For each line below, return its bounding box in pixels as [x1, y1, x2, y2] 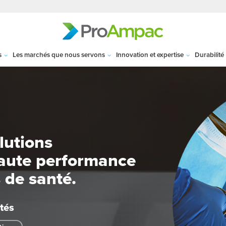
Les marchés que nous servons [12, 49, 105, 60]
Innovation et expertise [116, 49, 184, 60]
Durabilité [195, 49, 224, 60]
